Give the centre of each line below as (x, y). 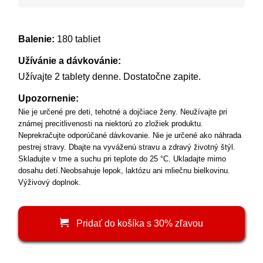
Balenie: (37, 39)
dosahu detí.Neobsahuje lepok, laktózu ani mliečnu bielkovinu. (124, 170)
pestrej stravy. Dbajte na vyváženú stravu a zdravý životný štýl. (127, 147)
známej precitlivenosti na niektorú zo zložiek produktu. (111, 123)
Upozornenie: (49, 98)
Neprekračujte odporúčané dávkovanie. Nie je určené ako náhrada (130, 135)
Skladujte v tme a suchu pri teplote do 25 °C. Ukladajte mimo (122, 159)
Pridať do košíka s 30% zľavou (138, 223)
